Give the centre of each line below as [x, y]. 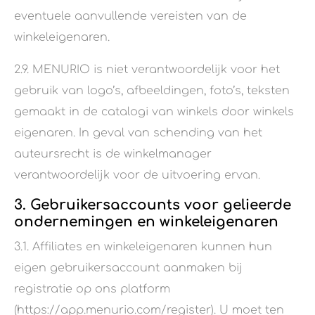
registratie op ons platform [92, 289]
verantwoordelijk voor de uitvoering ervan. [137, 175]
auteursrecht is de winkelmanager [113, 154]
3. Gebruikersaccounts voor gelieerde [153, 205]
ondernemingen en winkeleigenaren [146, 222]
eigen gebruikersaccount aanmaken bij [128, 268]
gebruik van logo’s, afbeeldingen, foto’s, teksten [152, 91]
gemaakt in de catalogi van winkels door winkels [154, 112]
